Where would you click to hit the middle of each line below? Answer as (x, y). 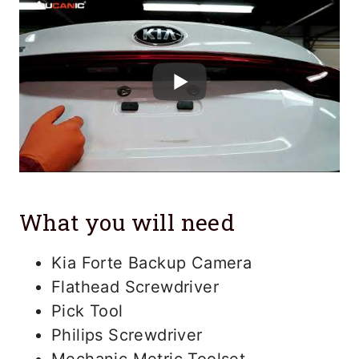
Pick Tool (87, 311)
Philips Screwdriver (127, 335)
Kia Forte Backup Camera (152, 262)
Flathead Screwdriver (135, 286)
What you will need (127, 222)
